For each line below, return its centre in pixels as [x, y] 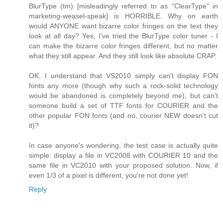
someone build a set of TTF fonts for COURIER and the [123, 105]
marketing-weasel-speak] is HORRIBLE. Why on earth [123, 16]
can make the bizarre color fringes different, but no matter [123, 46]
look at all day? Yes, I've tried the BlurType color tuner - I [123, 36]
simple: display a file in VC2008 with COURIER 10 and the [123, 155]
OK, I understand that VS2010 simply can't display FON [123, 75]
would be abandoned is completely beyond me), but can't [123, 95]
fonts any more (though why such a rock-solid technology [123, 85]
